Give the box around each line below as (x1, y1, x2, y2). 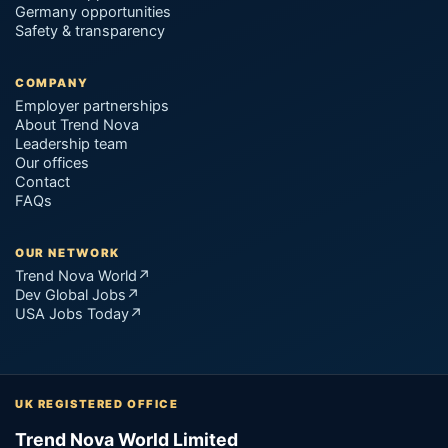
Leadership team (15, 134, 129, 153)
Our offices (15, 153, 90, 172)
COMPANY (15, 75, 89, 90)
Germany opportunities (15, 2, 172, 21)
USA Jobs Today (15, 304, 130, 323)
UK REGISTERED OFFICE (15, 396, 179, 411)
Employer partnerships (15, 96, 170, 115)
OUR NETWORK (15, 245, 120, 260)
